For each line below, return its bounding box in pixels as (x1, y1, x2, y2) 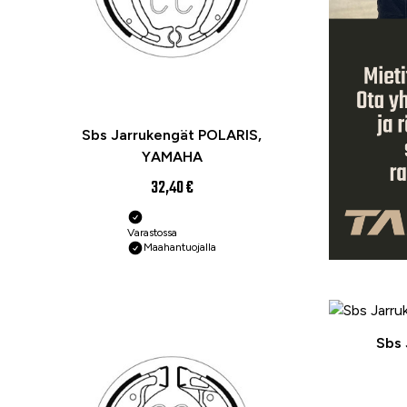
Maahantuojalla (144, 241, 216, 254)
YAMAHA (141, 148, 203, 166)
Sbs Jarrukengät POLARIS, (82, 126, 262, 144)
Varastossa (127, 226, 177, 240)
